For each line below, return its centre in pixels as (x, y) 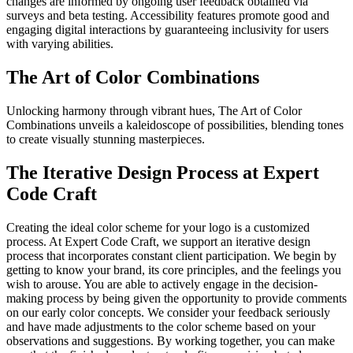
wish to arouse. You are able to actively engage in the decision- (162, 284)
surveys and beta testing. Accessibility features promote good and (168, 15)
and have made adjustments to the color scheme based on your (161, 326)
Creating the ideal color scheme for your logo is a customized (158, 227)
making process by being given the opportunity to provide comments (176, 298)
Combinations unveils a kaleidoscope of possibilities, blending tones (175, 124)
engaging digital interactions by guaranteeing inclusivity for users (167, 29)
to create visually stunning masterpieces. (106, 139)
